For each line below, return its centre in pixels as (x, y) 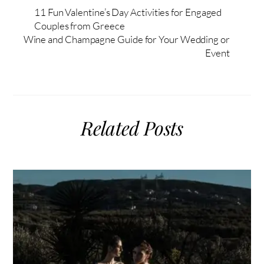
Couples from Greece (80, 26)
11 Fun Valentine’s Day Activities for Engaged (128, 12)
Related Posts (132, 128)
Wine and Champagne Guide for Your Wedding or (126, 39)
